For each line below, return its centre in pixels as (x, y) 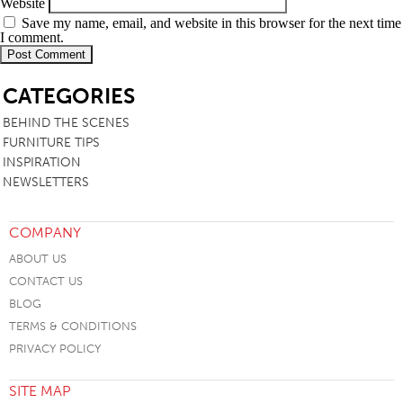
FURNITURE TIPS (51, 143)
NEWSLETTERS (46, 183)
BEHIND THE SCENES (66, 123)
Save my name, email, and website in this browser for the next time (211, 23)
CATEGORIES (69, 96)
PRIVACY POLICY (55, 349)
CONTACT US (46, 282)
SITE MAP (40, 390)
